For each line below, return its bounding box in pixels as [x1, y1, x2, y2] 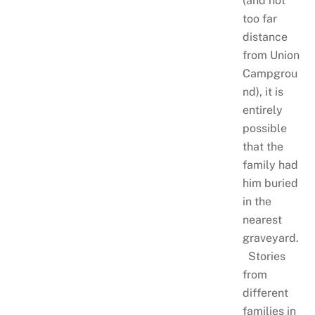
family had [242, 158, 298, 172]
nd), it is [242, 85, 283, 99]
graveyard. [242, 231, 299, 245]
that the [242, 140, 283, 154]
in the [242, 195, 271, 209]
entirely [242, 103, 283, 117]
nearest [242, 213, 282, 227]
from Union [242, 49, 300, 63]
